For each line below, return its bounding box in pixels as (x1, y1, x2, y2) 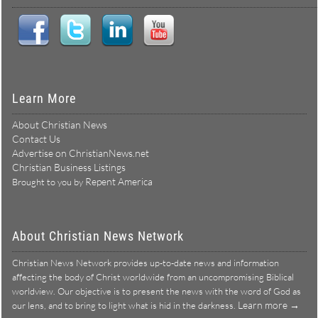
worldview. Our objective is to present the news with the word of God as (11, 285, 301, 297)
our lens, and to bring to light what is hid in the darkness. (11, 300, 238, 312)
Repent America (84, 175, 153, 188)
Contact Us (11, 133, 60, 146)
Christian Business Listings (11, 161, 126, 174)
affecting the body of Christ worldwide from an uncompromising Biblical (11, 271, 294, 283)
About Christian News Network (11, 229, 184, 244)
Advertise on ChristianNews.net (11, 147, 149, 160)
